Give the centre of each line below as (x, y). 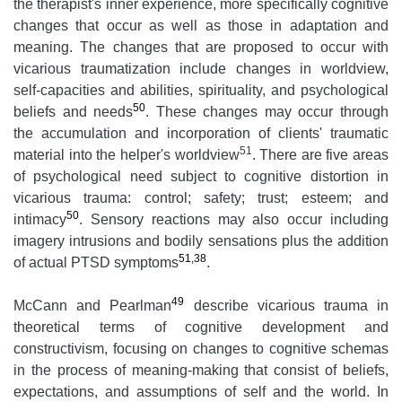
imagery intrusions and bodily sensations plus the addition (201, 241)
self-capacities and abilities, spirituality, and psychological (201, 91)
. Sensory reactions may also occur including (234, 220)
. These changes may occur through (267, 112)
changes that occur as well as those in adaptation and (201, 26)
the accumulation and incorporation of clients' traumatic (201, 134)
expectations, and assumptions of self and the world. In (201, 392)
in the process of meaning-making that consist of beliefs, (201, 371)
